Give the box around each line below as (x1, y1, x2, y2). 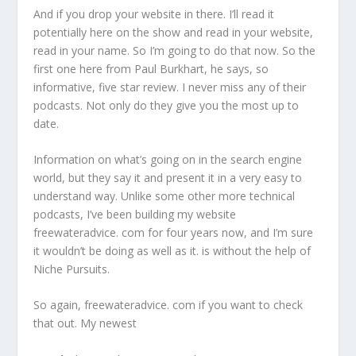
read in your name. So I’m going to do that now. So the (33, 42, 316, 58)
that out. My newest (33, 315, 141, 331)
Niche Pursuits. (33, 261, 110, 277)
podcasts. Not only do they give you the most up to (33, 97, 300, 113)
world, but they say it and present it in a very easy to (33, 170, 303, 185)
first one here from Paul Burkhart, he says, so (33, 60, 269, 76)
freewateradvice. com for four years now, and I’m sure (33, 225, 314, 240)
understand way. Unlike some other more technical (33, 188, 296, 203)
